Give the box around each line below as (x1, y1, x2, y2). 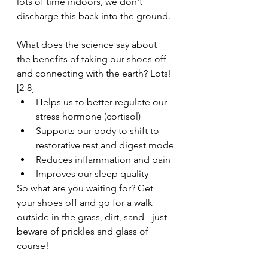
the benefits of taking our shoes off (17, 53, 169, 65)
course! (17, 240, 49, 252)
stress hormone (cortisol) (36, 111, 141, 123)
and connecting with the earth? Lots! (17, 68, 174, 80)
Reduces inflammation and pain (36, 154, 170, 166)
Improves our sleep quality (36, 168, 151, 180)
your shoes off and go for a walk (17, 197, 155, 209)
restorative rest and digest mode (36, 139, 174, 151)
